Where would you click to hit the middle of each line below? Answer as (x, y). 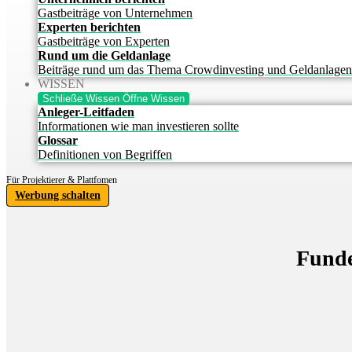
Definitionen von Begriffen (105, 154)
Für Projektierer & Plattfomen (62, 180)
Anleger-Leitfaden (86, 112)
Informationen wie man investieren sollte (138, 126)
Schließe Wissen (81, 99)
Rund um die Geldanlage (104, 55)
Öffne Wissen (154, 99)
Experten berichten (89, 27)
